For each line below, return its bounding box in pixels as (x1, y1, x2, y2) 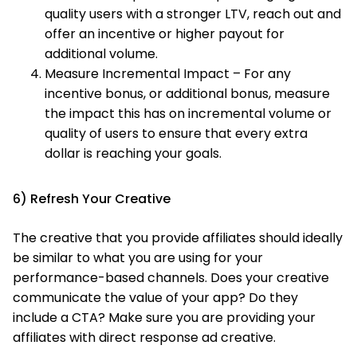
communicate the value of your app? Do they (13, 288, 298, 307)
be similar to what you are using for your (13, 249, 263, 267)
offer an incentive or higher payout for (45, 25, 284, 43)
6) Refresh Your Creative (13, 190, 171, 208)
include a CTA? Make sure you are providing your (13, 308, 316, 327)
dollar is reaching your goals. (45, 144, 222, 163)
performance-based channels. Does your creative (13, 269, 329, 287)
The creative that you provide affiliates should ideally (13, 229, 343, 247)
